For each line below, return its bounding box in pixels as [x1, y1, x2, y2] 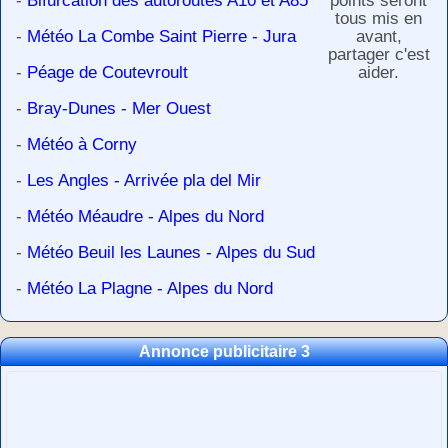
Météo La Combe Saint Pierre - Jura [27, 26, 296, 46]
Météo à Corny [27, 134, 137, 154]
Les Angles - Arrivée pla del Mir [27, 170, 261, 190]
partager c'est [327, 44, 430, 64]
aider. [358, 62, 399, 82]
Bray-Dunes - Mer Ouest [27, 98, 211, 118]
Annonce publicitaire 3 [138, 342, 310, 360]
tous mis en [335, 8, 422, 28]
